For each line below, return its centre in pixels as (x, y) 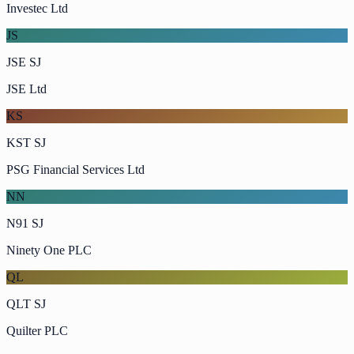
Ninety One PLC (49, 250)
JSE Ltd (26, 89)
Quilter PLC (37, 331)
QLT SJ (26, 304)
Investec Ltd (37, 8)
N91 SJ (25, 223)
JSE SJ (24, 62)
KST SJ (26, 143)
